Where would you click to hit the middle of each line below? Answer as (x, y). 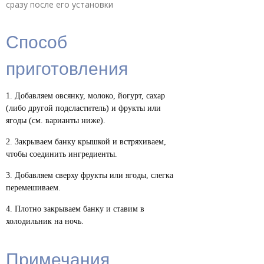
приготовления (67, 67)
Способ (37, 41)
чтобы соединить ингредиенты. (62, 154)
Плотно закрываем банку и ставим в (80, 209)
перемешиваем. (33, 187)
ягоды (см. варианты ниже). (56, 120)
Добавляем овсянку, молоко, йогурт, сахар (90, 95)
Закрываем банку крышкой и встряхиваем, (90, 141)
